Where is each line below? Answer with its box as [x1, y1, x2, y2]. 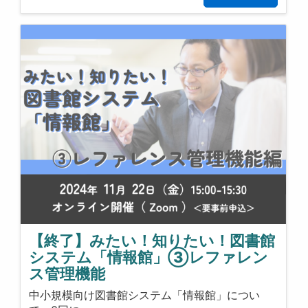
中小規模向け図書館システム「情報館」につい [29, 287, 261, 302]
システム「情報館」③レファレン [29, 248, 269, 267]
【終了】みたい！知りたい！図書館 [29, 232, 276, 250]
